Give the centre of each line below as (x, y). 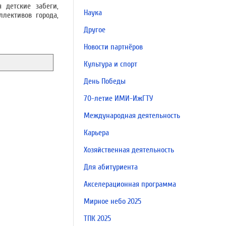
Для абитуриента (111, 167)
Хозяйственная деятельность (129, 150)
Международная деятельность (132, 116)
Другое (95, 30)
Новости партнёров (113, 47)
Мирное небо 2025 (112, 201)
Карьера (96, 133)
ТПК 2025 (97, 218)
